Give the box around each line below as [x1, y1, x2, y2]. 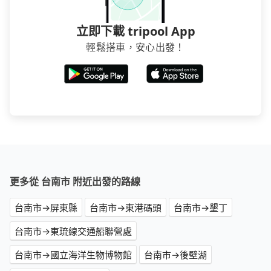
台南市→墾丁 [174, 201, 227, 214]
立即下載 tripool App [76, 23, 195, 40]
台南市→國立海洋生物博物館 [15, 249, 132, 261]
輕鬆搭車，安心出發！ [86, 41, 185, 54]
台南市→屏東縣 [15, 201, 77, 214]
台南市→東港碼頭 [90, 201, 162, 214]
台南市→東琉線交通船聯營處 [15, 225, 132, 238]
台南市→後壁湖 [144, 249, 207, 261]
